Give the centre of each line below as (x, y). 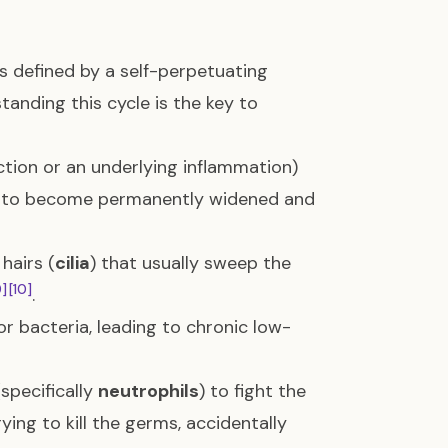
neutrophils (148, 391)
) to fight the (252, 391)
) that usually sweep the (190, 263)
